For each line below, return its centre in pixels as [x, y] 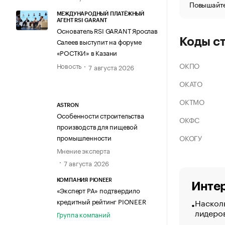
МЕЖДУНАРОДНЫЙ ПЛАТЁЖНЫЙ [100, 14]
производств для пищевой [97, 126]
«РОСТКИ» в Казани [87, 52]
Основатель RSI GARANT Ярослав [107, 30]
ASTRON [68, 105]
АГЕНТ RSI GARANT [82, 20]
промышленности [84, 137]
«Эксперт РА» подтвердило [98, 190]
